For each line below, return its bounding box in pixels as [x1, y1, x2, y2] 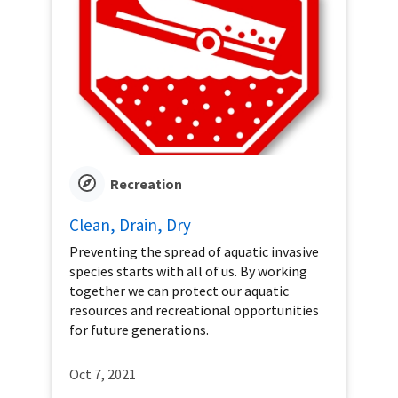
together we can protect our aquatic [69, 282, 289, 300]
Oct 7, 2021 [69, 365, 136, 384]
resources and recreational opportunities [69, 301, 319, 320]
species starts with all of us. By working [69, 262, 307, 281]
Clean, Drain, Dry [69, 214, 191, 236]
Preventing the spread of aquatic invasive [69, 243, 319, 261]
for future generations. [69, 321, 209, 339]
